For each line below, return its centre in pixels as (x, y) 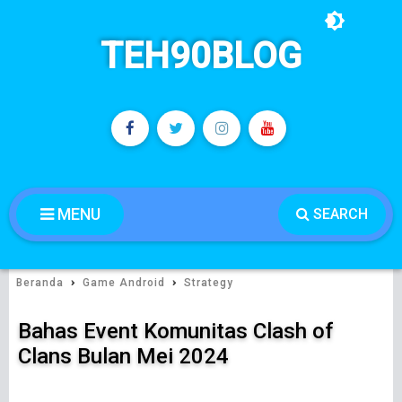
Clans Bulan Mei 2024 (123, 356)
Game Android (124, 283)
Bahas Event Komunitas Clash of (175, 331)
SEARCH (339, 214)
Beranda (40, 283)
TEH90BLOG (201, 56)
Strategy (209, 283)
